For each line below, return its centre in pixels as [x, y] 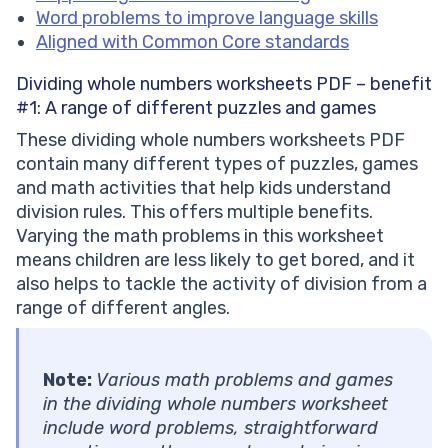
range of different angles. [123, 308]
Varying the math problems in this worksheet [200, 236]
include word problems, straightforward [210, 428]
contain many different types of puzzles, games [217, 164]
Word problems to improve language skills [207, 18]
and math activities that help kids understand [203, 188]
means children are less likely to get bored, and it [215, 260]
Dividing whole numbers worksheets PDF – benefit [224, 84]
